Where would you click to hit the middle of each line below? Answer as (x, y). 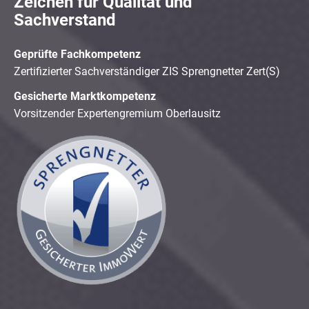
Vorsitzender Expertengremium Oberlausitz (117, 113)
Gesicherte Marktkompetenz (85, 96)
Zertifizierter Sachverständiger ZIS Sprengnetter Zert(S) (147, 72)
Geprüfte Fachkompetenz (77, 54)
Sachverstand (65, 20)
